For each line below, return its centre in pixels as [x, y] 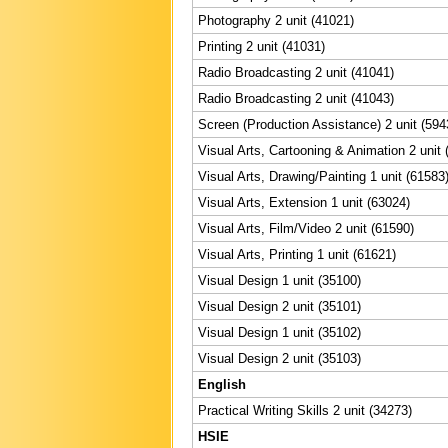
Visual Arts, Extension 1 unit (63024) [304, 202]
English [222, 384]
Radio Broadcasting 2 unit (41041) [296, 72]
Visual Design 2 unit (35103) [279, 358]
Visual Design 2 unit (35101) [279, 306]
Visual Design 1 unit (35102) [279, 332]
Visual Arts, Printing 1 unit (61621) [297, 254]
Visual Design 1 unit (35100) [279, 280]
